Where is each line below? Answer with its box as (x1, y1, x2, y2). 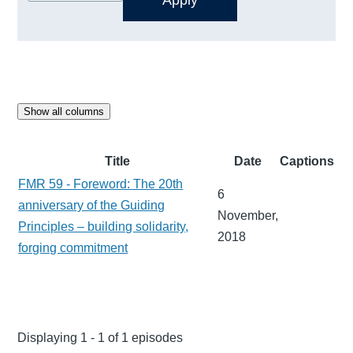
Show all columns (24, 105, 105, 117)
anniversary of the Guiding (18, 198, 165, 212)
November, (217, 208, 279, 222)
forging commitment (18, 240, 128, 255)
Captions (280, 154, 335, 168)
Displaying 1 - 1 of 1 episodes (17, 330, 184, 344)
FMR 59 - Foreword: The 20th (18, 176, 184, 191)
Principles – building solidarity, (18, 219, 189, 233)
